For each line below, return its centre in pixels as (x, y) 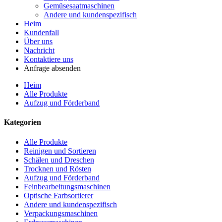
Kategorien (23, 122)
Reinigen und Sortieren (60, 151)
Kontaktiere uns (49, 59)
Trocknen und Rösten (57, 168)
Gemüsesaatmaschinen (79, 6)
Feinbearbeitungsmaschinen (67, 186)
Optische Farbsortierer (58, 195)
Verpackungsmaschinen (61, 213)
